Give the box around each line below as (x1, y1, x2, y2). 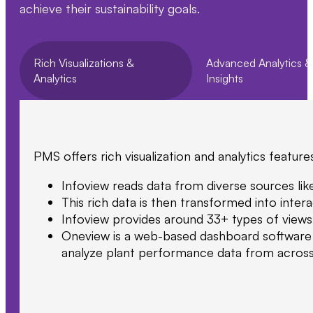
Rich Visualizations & (34, 55, 133, 70)
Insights (205, 71, 243, 85)
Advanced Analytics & (205, 55, 312, 70)
